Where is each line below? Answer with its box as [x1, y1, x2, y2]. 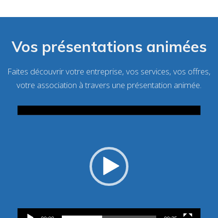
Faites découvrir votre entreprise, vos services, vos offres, [7, 65, 211, 77]
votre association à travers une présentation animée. [17, 79, 201, 91]
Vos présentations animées [11, 36, 207, 56]
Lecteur [109, 105, 132, 115]
